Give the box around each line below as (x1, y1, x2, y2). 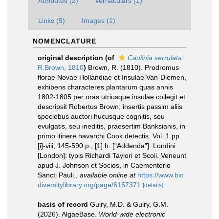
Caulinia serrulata (128, 54, 182, 62)
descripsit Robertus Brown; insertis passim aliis (38, 103, 182, 110)
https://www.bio (137, 171, 184, 179)
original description (38, 54, 103, 62)
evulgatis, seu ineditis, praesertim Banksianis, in (38, 122, 185, 130)
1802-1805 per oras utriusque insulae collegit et (38, 93, 185, 101)
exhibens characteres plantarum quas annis (38, 83, 173, 91)
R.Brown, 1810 (38, 64, 84, 71)
